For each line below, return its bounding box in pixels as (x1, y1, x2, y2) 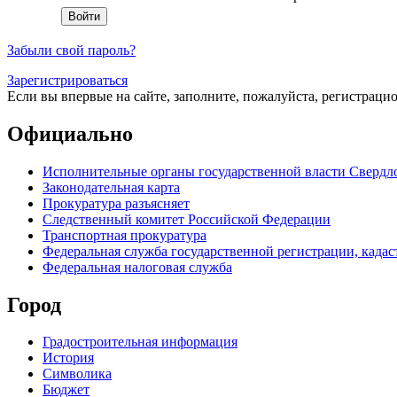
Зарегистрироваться (7, 72, 128, 88)
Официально (7, 121, 133, 145)
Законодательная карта (43, 179, 180, 195)
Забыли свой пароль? (7, 42, 136, 58)
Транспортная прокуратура (43, 227, 206, 243)
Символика (43, 366, 112, 382)
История (43, 350, 94, 366)
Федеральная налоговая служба (43, 259, 232, 275)
